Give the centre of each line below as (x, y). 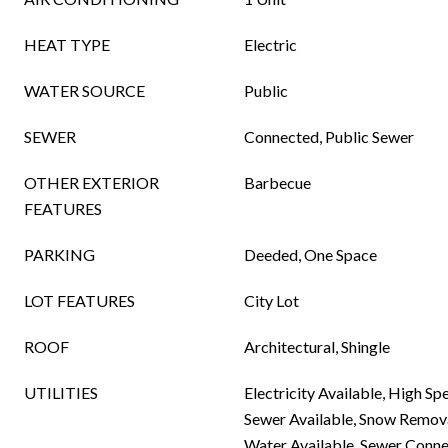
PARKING (59, 254)
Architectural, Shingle (317, 346)
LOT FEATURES (79, 300)
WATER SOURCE (84, 90)
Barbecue (277, 182)
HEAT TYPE (67, 44)
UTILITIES (61, 392)
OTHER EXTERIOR (91, 182)
